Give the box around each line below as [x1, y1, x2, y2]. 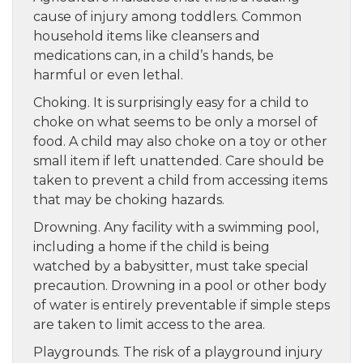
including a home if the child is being [33, 238, 270, 254]
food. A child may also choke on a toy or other [33, 133, 327, 149]
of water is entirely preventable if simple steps [33, 297, 330, 313]
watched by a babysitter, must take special [33, 258, 309, 274]
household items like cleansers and [33, 28, 260, 44]
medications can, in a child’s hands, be [33, 47, 274, 63]
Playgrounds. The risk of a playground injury [33, 344, 322, 360]
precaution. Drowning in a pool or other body [33, 277, 327, 293]
